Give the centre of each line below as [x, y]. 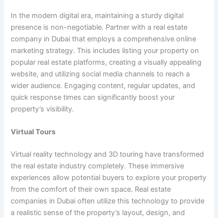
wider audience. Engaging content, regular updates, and [103, 85]
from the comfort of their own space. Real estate [91, 189]
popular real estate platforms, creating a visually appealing [106, 62]
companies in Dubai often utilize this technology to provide [108, 201]
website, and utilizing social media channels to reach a [100, 74]
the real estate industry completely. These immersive [98, 166]
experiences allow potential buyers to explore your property [109, 177]
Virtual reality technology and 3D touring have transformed [108, 154]
